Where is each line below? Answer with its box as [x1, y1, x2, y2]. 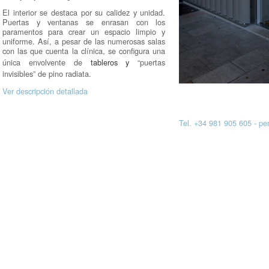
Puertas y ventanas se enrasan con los [2, 16, 166, 28]
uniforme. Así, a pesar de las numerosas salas [2, 35, 166, 47]
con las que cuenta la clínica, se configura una [2, 45, 166, 57]
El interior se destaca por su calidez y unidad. [2, 7, 166, 19]
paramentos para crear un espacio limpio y [2, 26, 166, 38]
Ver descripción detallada [2, 85, 88, 97]
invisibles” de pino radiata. [2, 68, 91, 80]
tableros [90, 56, 126, 68]
